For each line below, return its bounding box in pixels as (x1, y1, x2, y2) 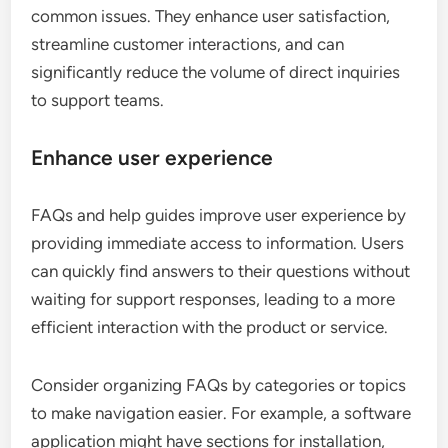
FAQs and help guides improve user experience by (31, 204, 407, 225)
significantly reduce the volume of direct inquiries (31, 61, 401, 82)
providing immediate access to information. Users (31, 232, 405, 253)
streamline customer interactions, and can (31, 33, 345, 54)
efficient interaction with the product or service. (31, 316, 389, 337)
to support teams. (31, 89, 165, 110)
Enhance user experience (31, 144, 274, 170)
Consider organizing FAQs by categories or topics (31, 374, 407, 395)
